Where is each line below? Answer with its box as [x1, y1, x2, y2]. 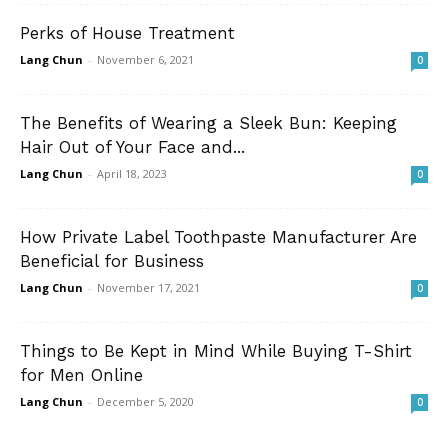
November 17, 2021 [97, 280, 200, 296]
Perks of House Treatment [20, 23, 235, 44]
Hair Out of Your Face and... [20, 137, 245, 158]
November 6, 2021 [97, 52, 194, 68]
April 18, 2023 [97, 166, 167, 182]
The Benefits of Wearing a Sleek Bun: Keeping [20, 113, 397, 134]
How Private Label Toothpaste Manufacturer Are [20, 227, 417, 248]
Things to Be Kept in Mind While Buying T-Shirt [20, 341, 412, 362]
